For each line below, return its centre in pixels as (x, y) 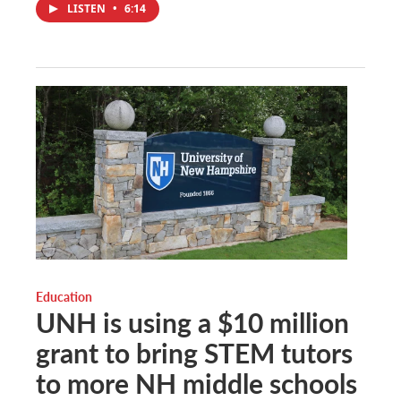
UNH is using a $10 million (192, 322)
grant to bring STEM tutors (194, 352)
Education (64, 296)
